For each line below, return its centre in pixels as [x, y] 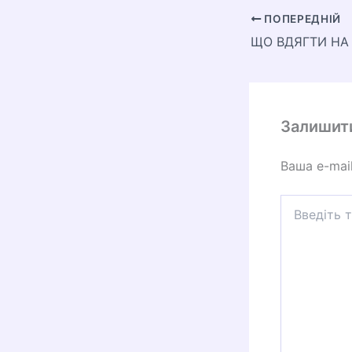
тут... [293, 218]
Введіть [301, 202]
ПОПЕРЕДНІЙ [301, 19]
